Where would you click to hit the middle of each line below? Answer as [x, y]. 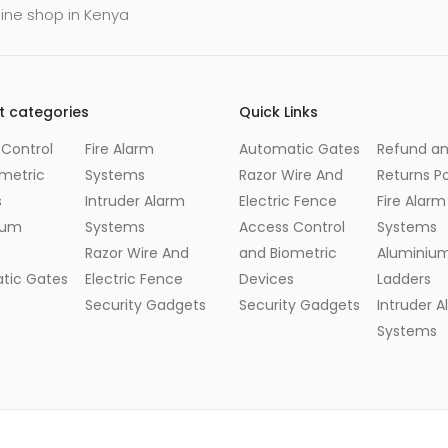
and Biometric [288, 253]
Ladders [404, 279]
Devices [266, 279]
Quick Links [278, 112]
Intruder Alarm [134, 201]
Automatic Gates [299, 149]
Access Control [292, 227]
